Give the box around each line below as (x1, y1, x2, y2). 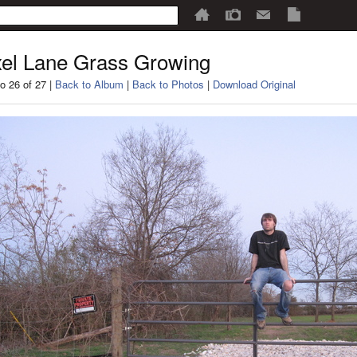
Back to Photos (132, 76, 204, 92)
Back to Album (55, 76, 124, 92)
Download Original (213, 76, 296, 92)
